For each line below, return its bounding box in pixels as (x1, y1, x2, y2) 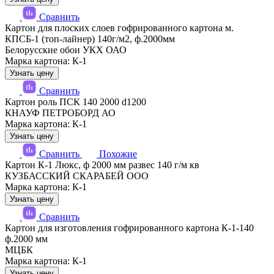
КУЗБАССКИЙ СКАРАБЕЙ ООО (5, 170, 149, 181)
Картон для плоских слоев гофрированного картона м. (5, 22, 234, 33)
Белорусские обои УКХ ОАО (5, 44, 127, 55)
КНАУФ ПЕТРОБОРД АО (5, 107, 116, 118)
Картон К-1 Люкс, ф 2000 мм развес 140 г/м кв (5, 159, 199, 170)
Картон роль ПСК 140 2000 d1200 (5, 96, 146, 107)
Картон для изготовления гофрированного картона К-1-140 (5, 222, 254, 233)
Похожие (99, 148, 137, 159)
